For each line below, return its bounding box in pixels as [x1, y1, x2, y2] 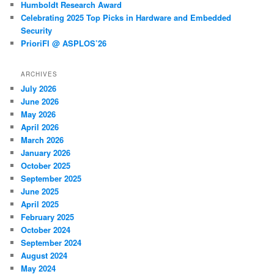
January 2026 [21, 146, 71, 158]
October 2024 [21, 223, 71, 235]
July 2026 [21, 82, 57, 94]
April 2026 [21, 120, 59, 133]
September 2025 [21, 172, 82, 184]
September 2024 [21, 236, 82, 248]
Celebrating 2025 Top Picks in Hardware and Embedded [21, 12, 232, 24]
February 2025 [21, 210, 75, 223]
